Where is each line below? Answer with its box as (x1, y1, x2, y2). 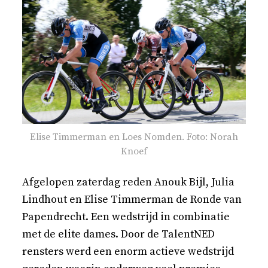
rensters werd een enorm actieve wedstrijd (22, 244, 234, 258)
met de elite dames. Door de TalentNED (22, 227, 215, 241)
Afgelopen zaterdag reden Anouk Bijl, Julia (22, 175, 235, 189)
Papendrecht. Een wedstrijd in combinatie (22, 209, 230, 224)
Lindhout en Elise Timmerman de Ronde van (22, 192, 242, 206)
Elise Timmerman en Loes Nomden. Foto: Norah (29, 130, 238, 143)
